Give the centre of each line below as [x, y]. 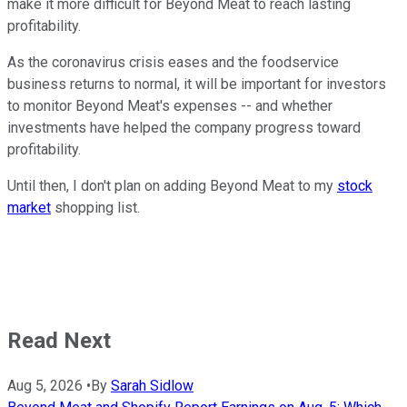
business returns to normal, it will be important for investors [197, 84]
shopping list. [95, 208]
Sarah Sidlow [152, 386]
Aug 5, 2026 [45, 386]
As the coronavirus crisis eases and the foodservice [173, 63]
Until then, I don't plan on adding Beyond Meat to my [172, 186]
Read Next [59, 341]
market [29, 208]
